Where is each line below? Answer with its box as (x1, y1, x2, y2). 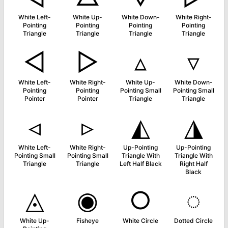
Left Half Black (119, 160, 162, 167)
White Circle (123, 217, 158, 224)
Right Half (179, 160, 208, 167)
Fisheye (76, 217, 99, 224)
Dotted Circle (174, 217, 213, 224)
